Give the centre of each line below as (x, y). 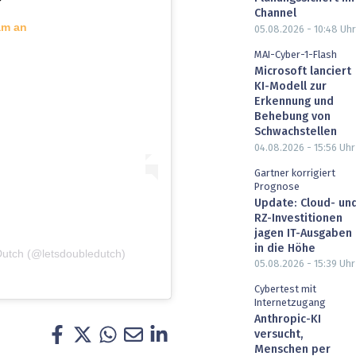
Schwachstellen (296, 132)
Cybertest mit (285, 290)
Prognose (277, 187)
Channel (275, 14)
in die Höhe (285, 248)
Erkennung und (294, 101)
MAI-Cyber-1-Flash (296, 55)
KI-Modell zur (290, 86)
